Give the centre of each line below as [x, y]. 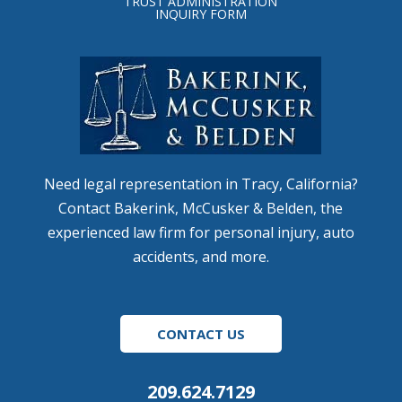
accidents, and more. [201, 256]
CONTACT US [201, 333]
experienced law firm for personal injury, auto [201, 232]
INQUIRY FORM [201, 13]
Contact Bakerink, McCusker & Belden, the [201, 208]
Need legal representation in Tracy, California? [201, 184]
